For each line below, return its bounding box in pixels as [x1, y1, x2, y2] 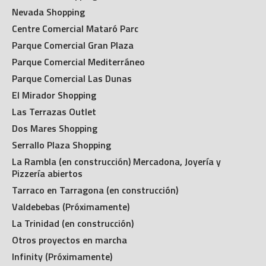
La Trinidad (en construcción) [12, 216, 134, 230]
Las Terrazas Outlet [12, 104, 97, 119]
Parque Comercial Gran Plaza [12, 37, 134, 52]
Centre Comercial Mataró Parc [12, 21, 139, 36]
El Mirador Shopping [12, 87, 97, 102]
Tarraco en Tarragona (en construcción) [12, 182, 179, 197]
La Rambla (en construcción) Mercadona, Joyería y [12, 154, 221, 169]
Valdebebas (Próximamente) [12, 199, 130, 214]
